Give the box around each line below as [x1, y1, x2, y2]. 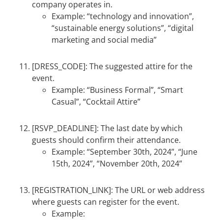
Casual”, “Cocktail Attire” [52, 96, 140, 107]
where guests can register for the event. [32, 196, 179, 207]
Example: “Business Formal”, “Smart [52, 84, 183, 95]
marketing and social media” [52, 34, 157, 45]
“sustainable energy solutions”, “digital [52, 23, 193, 33]
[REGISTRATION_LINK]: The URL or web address [32, 185, 205, 195]
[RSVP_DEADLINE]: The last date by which [32, 123, 183, 134]
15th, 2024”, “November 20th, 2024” [52, 158, 182, 169]
